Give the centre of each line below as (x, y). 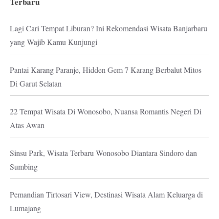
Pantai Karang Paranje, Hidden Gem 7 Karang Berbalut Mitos (106, 69)
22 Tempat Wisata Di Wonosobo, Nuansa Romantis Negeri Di (106, 111)
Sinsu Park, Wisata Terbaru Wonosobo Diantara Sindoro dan (103, 153)
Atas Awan (27, 125)
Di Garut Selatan (36, 83)
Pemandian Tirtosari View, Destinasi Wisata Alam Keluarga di (106, 194)
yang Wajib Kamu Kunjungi (54, 42)
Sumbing (24, 166)
